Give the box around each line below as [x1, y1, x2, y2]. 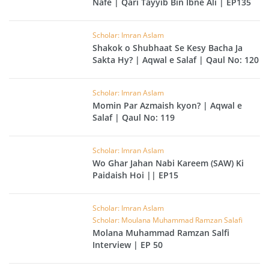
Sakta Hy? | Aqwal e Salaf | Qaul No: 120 [92, 54, 259, 66]
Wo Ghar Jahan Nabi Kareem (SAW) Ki [92, 157, 244, 169]
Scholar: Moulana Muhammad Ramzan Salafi [92, 215, 243, 226]
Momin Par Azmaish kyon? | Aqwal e [92, 100, 243, 112]
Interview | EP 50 [92, 239, 163, 251]
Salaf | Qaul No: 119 [92, 112, 175, 124]
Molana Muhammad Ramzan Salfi [92, 227, 230, 239]
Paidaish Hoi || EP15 [92, 169, 179, 181]
